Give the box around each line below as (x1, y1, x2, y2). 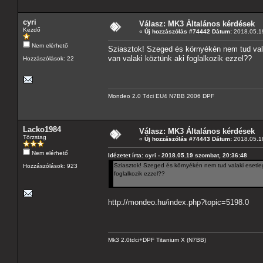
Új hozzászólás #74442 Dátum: (144, 28, 232, 35)
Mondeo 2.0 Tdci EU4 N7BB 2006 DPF (108, 92, 214, 99)
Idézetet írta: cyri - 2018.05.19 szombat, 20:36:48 (108, 151, 247, 159)
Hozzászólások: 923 (23, 162, 77, 169)
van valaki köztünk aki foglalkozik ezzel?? (108, 53, 252, 63)
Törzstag (23, 133, 46, 140)
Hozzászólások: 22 (23, 55, 74, 62)
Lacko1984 (23, 124, 61, 134)
